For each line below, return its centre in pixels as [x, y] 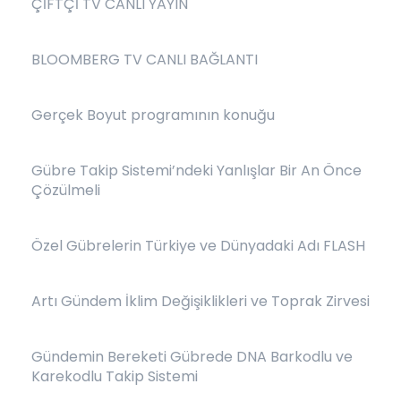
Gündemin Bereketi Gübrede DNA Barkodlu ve [192, 357]
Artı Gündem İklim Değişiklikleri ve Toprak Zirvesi [200, 301]
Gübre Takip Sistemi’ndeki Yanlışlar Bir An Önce [196, 171]
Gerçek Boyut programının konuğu [153, 115]
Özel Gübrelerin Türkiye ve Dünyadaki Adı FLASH [198, 246]
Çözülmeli [66, 190]
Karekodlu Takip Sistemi [115, 376]
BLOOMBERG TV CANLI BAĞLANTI [145, 60]
